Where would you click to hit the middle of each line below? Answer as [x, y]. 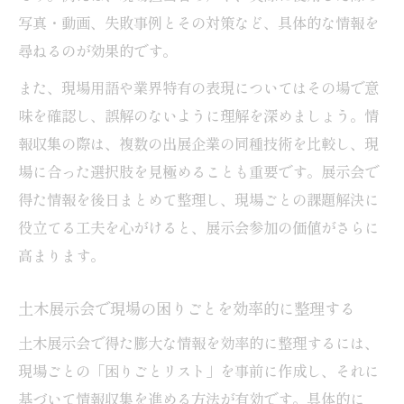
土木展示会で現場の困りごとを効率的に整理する [187, 308]
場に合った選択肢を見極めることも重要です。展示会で [198, 171]
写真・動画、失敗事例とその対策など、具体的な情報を [198, 22]
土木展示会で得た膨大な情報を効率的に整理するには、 [198, 342]
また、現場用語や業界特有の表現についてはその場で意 [198, 87]
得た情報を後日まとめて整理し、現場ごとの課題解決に [198, 199]
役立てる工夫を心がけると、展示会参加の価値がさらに [198, 227]
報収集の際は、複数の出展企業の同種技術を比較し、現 [198, 143]
